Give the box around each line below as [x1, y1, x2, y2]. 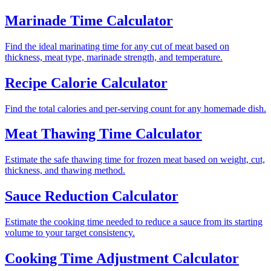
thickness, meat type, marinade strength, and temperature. [5, 51, 223, 62]
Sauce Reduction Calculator [5, 188, 178, 204]
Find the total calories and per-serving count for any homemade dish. [5, 103, 266, 114]
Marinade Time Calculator [5, 12, 173, 28]
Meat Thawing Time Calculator [5, 126, 202, 142]
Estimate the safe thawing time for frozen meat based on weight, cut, [5, 154, 265, 165]
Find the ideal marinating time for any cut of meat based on [5, 41, 229, 51]
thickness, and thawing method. [5, 165, 125, 176]
